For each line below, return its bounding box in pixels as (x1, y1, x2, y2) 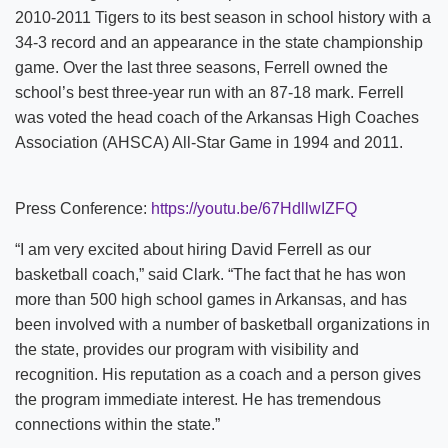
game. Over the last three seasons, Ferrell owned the (15, 59, 388, 77)
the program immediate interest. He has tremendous (15, 391, 381, 409)
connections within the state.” (15, 416, 220, 434)
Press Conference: (15, 200, 151, 218)
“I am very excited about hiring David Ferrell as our (15, 241, 371, 259)
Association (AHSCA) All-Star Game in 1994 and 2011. (15, 134, 403, 152)
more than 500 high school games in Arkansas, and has (15, 291, 407, 309)
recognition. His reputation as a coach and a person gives (15, 366, 421, 384)
